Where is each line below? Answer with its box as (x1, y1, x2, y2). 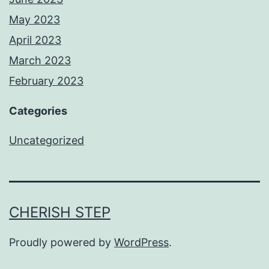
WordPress (114, 236, 169, 249)
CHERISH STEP (9, 204, 110, 222)
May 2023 (9, 13, 60, 26)
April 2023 (9, 34, 61, 47)
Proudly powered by (9, 236, 114, 249)
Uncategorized (9, 134, 84, 147)
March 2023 (9, 54, 71, 67)
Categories (9, 104, 67, 118)
